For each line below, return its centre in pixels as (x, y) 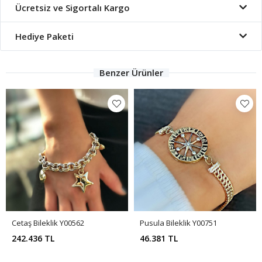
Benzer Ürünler (131, 73)
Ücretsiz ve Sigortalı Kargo (73, 8)
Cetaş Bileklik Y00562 (48, 223)
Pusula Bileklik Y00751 (178, 223)
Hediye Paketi (44, 37)
